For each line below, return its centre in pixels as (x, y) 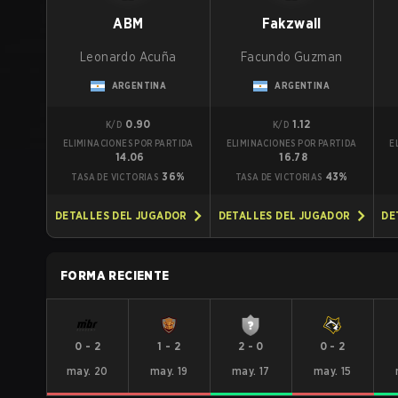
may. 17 (251, 371)
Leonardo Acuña (128, 56)
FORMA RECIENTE (115, 275)
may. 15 (332, 371)
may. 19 (169, 371)
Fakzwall (291, 24)
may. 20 (88, 371)
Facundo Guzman (291, 56)
